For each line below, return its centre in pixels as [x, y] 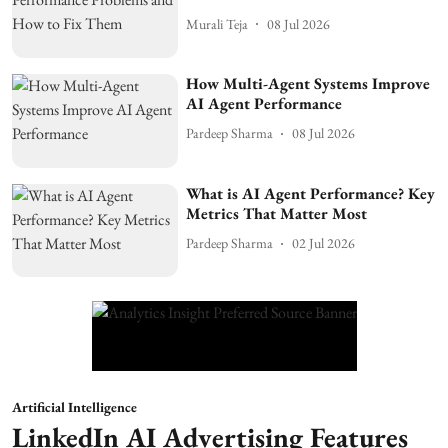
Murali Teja [217, 23]
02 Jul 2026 [324, 243]
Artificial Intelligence [74, 407]
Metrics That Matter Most [277, 213]
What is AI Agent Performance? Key [311, 193]
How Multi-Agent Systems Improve [308, 83]
